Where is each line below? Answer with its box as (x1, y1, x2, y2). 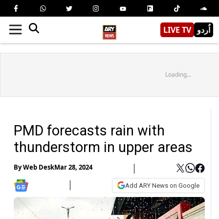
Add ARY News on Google (125, 181, 199, 189)
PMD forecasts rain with (14, 122, 165, 139)
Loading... (165, 70, 191, 79)
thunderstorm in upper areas (14, 138, 193, 155)
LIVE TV (163, 24, 191, 35)
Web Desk (23, 163, 54, 172)
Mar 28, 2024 (54, 163, 92, 172)
